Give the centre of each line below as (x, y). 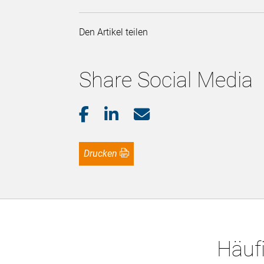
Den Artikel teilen (116, 32)
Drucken (104, 154)
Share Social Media (166, 80)
